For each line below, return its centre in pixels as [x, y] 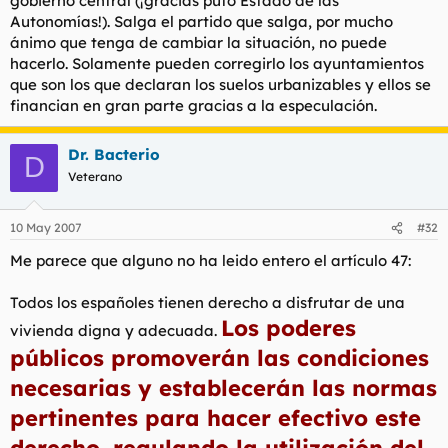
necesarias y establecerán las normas [223, 388]
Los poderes [288, 328]
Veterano [95, 176]
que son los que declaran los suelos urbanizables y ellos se [220, 84]
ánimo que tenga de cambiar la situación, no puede [198, 42]
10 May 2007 [46, 227]
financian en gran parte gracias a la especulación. [193, 105]
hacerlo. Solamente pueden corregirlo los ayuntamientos [217, 63]
